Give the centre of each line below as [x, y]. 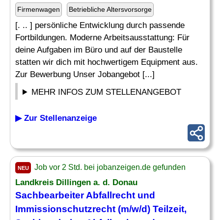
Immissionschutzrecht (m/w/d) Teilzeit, [101, 209]
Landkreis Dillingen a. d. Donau [76, 182]
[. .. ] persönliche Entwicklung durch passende [100, 25]
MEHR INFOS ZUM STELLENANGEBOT [107, 92]
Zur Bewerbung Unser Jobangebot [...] [85, 74]
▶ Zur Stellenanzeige [56, 118]
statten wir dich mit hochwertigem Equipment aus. [107, 62]
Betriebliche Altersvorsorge [110, 9]
